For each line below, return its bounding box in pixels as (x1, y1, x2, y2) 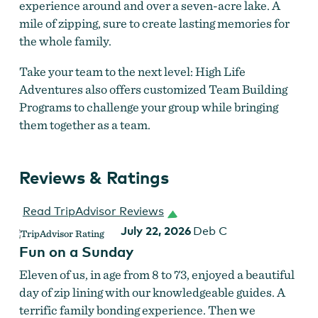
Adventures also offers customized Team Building (18, 82, 287, 97)
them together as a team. (18, 117, 150, 133)
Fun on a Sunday (18, 243, 133, 261)
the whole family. (18, 33, 111, 49)
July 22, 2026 (120, 224, 191, 238)
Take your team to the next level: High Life (18, 64, 246, 79)
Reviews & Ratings (18, 167, 169, 188)
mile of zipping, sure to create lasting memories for (18, 16, 290, 31)
